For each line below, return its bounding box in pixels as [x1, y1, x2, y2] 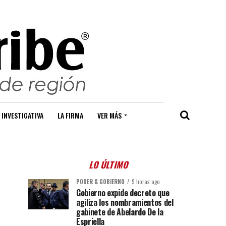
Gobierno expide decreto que [76, 187, 169, 199]
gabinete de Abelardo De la [76, 206, 163, 218]
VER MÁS [97, 110, 122, 121]
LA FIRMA [58, 110, 83, 121]
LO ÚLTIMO [88, 158, 131, 172]
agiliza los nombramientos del [76, 196, 174, 209]
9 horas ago [132, 178, 160, 186]
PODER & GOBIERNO [76, 178, 125, 186]
